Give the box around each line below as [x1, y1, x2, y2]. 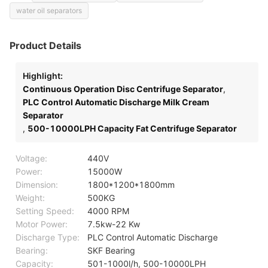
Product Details [10, 39, 81, 51]
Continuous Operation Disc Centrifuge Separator [23, 84, 223, 94]
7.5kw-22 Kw [87, 219, 140, 229]
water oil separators [16, 6, 82, 15]
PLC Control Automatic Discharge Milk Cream [23, 97, 209, 107]
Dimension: [16, 179, 58, 190]
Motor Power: [16, 219, 68, 229]
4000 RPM [87, 206, 129, 216]
